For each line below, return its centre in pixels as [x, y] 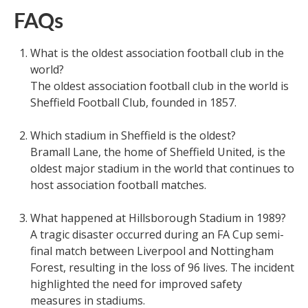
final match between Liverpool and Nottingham [152, 251]
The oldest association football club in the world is [159, 86]
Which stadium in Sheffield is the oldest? [133, 136]
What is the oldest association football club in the [157, 53]
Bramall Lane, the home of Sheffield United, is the [158, 152]
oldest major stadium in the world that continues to [162, 169]
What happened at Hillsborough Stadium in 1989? [158, 218]
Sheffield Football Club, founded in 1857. [133, 103]
